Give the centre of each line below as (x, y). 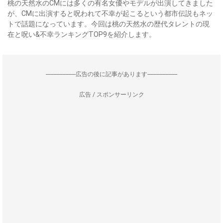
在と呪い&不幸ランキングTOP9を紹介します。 (82, 34)
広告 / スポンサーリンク (111, 95)
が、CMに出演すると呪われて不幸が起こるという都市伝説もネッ (110, 13)
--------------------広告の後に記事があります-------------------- (111, 74)
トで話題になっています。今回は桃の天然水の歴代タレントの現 (109, 24)
